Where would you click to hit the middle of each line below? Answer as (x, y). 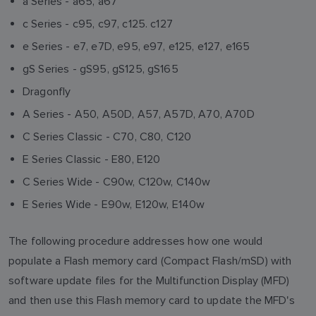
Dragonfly (47, 91)
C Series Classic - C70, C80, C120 (107, 136)
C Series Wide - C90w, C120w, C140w (117, 182)
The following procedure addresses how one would (136, 241)
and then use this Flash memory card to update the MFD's (152, 300)
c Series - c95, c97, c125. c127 (98, 24)
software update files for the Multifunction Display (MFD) (149, 280)
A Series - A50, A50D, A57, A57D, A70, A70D (139, 114)
